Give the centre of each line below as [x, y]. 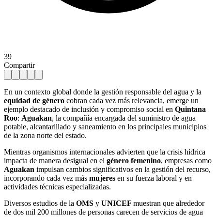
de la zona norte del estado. [45, 135]
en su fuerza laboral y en [155, 178]
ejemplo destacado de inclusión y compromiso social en [89, 109]
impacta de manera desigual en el [55, 160]
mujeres [103, 178]
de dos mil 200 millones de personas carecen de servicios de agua [103, 212]
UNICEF [117, 203]
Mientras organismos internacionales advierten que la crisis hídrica [105, 152]
